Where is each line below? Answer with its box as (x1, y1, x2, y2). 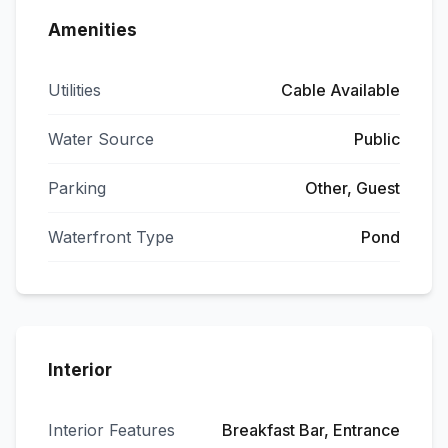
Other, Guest (305, 178, 400, 198)
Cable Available (281, 80, 400, 100)
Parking (48, 178, 106, 198)
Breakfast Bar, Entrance (222, 420, 400, 440)
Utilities (48, 80, 101, 100)
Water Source (48, 129, 154, 149)
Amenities (48, 20, 137, 40)
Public (354, 129, 400, 149)
